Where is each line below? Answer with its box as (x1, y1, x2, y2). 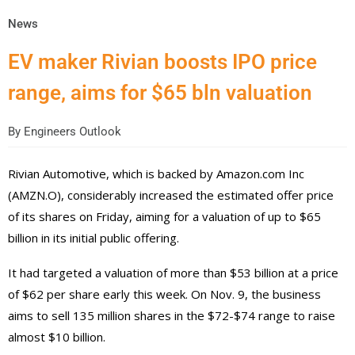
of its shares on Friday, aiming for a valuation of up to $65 (8, 208, 321, 225)
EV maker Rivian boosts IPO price (8, 50, 317, 74)
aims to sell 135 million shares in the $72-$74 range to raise (8, 307, 335, 324)
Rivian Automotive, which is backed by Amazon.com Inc (8, 166, 304, 182)
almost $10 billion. (8, 329, 105, 345)
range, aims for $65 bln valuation (8, 81, 312, 105)
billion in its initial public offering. (8, 230, 179, 246)
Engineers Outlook (21, 124, 121, 139)
